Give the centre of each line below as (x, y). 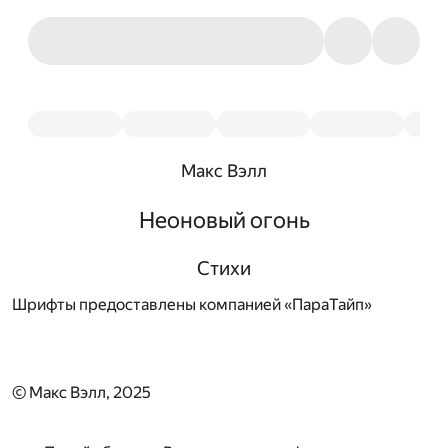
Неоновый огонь (224, 220)
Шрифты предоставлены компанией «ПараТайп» (192, 304)
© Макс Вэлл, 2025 (81, 392)
